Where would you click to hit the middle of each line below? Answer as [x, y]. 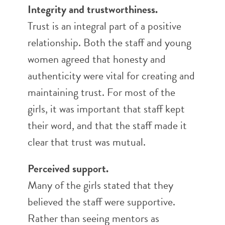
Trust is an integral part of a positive [104, 26]
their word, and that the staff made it [107, 125]
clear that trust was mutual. [87, 142]
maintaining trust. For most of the [101, 92]
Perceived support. [68, 168]
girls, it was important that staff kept [106, 109]
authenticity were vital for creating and [111, 76]
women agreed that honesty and [97, 59]
